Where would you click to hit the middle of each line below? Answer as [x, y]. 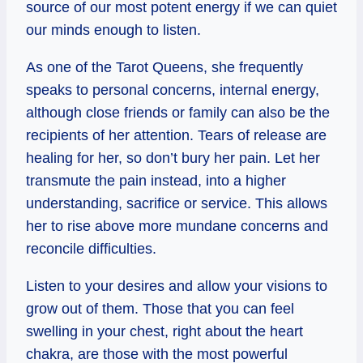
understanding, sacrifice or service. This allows [177, 203]
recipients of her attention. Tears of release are [176, 135]
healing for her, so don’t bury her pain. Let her [173, 158]
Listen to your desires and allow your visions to [177, 286]
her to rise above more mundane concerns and [177, 226]
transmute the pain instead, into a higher [156, 180]
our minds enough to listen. [113, 30]
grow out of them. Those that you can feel [160, 309]
